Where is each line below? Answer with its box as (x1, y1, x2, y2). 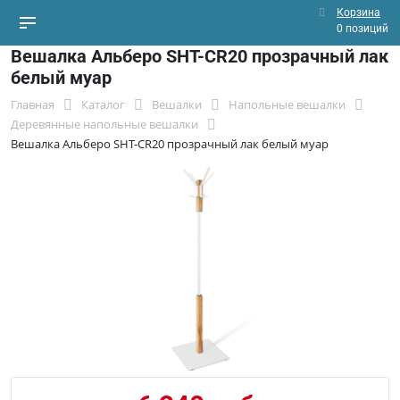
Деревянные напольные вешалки (11, 116, 198, 132)
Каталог (81, 96, 125, 112)
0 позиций (337, 22, 388, 35)
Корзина (337, 6, 380, 19)
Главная (11, 96, 54, 112)
